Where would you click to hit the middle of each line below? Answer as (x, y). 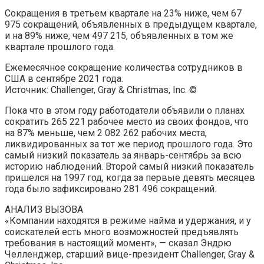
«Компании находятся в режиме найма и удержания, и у (128, 220)
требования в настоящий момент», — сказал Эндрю (118, 243)
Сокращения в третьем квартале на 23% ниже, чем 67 (123, 13)
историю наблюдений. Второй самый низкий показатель (129, 166)
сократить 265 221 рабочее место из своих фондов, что (127, 121)
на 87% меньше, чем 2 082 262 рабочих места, (106, 133)
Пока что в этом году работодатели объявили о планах (125, 110)
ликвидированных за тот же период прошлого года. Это (129, 144)
